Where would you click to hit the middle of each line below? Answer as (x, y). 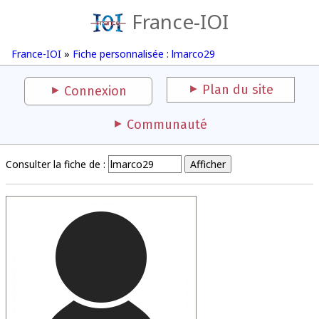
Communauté (167, 125)
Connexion (95, 91)
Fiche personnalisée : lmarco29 (144, 54)
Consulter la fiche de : (56, 164)
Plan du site (238, 90)
